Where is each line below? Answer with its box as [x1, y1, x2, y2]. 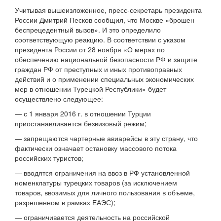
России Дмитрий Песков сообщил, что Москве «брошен [15, 15, 194, 25]
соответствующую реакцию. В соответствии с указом [15, 35, 185, 45]
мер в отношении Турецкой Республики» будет [15, 84, 166, 94]
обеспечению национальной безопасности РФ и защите [15, 54, 197, 65]
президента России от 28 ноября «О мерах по [15, 44, 165, 55]
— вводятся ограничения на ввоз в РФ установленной [15, 168, 190, 178]
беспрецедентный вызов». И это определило [15, 25, 161, 35]
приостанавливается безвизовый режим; [15, 118, 147, 129]
